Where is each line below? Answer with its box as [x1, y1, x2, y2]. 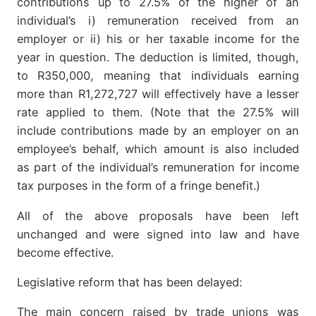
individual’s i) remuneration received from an [17, 13, 299, 28]
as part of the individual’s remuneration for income [17, 160, 299, 175]
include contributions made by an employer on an [17, 123, 299, 138]
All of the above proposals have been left [17, 208, 299, 223]
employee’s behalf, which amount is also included [17, 142, 299, 157]
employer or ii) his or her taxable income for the [17, 32, 299, 47]
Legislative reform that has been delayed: [17, 274, 242, 289]
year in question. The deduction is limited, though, [17, 50, 299, 65]
